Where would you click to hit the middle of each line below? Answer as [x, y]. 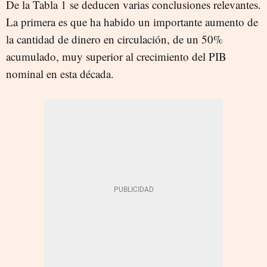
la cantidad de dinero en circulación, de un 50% [114, 39]
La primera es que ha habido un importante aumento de [132, 21]
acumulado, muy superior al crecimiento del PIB [116, 56]
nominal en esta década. [60, 73]
